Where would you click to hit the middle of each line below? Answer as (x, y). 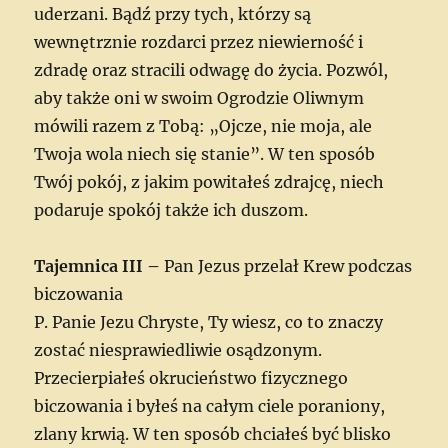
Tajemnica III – (99, 265)
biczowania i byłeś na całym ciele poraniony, (210, 405)
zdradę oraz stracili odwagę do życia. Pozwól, (211, 69)
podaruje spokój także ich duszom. (171, 209)
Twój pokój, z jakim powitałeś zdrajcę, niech (209, 181)
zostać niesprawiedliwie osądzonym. (178, 349)
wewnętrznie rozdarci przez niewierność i (199, 41)
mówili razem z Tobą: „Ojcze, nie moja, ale (203, 125)
